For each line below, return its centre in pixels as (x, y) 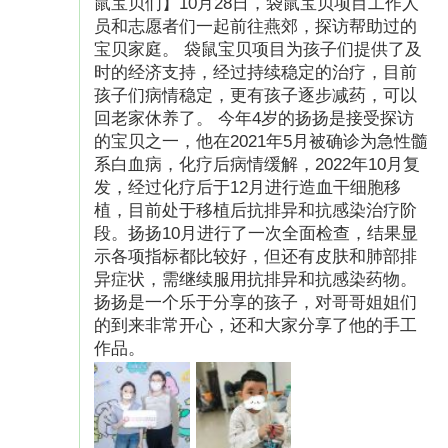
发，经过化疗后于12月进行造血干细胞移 (248, 187)
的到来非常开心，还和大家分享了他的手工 (256, 325)
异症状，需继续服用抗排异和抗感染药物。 (256, 279)
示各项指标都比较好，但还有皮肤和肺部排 (256, 256)
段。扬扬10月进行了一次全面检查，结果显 (256, 233)
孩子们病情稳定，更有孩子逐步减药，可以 (256, 95)
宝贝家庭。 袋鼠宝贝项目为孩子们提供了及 (258, 49)
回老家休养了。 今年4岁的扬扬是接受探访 (254, 118)
